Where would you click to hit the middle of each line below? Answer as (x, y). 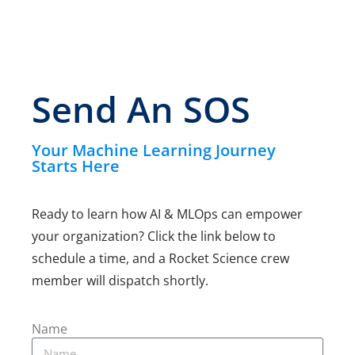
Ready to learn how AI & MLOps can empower (167, 214)
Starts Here (76, 166)
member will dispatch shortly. (120, 281)
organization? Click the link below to (169, 236)
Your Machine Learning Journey (154, 150)
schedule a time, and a (100, 258)
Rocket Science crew (229, 258)
